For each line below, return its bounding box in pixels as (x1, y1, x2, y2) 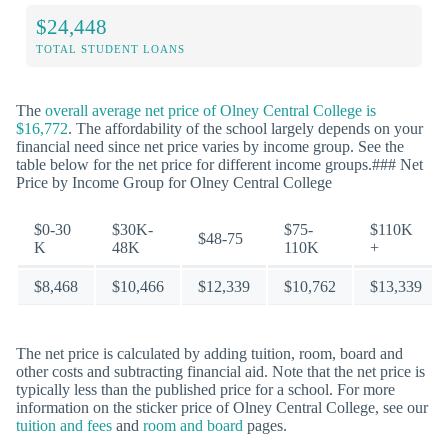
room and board (143, 417, 243, 435)
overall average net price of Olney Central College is (45, 101, 376, 119)
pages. (243, 417, 287, 435)
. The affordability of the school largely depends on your (68, 119, 423, 137)
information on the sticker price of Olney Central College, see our (16, 399, 428, 417)
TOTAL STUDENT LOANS (36, 42, 185, 55)
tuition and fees (16, 417, 112, 435)
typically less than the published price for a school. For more (16, 381, 395, 399)
